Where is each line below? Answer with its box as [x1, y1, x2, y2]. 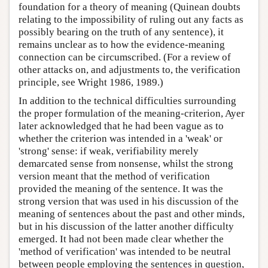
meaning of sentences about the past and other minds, [19, 208, 245, 220]
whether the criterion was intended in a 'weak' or [19, 132, 223, 144]
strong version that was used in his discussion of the [19, 195, 239, 207]
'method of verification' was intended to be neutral [19, 245, 231, 257]
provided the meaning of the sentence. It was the [19, 182, 223, 194]
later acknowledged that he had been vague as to [19, 120, 224, 132]
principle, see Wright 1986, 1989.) [19, 76, 163, 88]
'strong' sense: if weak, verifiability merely [19, 145, 199, 157]
